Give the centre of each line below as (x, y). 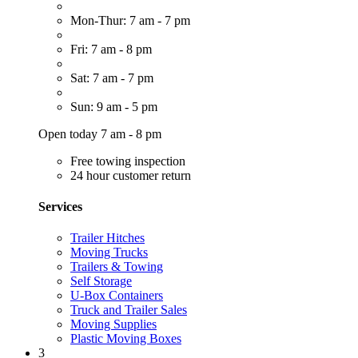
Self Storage (101, 281)
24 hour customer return (131, 175)
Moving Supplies (113, 324)
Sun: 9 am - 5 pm (114, 106)
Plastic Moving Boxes (126, 339)
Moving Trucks (109, 253)
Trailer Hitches (107, 238)
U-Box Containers (117, 296)
